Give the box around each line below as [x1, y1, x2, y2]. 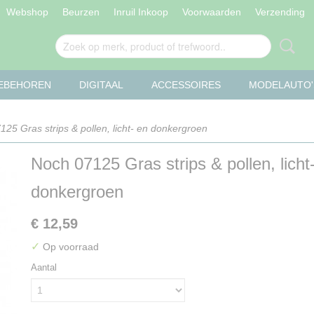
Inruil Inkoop [113, 6, 168, 18]
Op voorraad [40, 241, 99, 252]
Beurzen [62, 6, 100, 18]
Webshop [6, 6, 48, 18]
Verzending [254, 6, 305, 18]
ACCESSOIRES [151, 79, 221, 90]
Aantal [31, 262, 57, 273]
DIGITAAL [79, 79, 123, 90]
